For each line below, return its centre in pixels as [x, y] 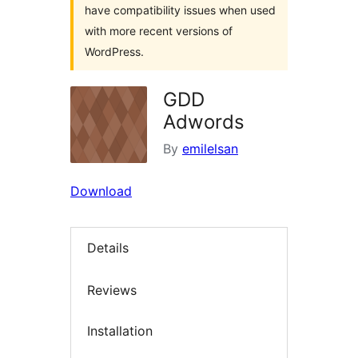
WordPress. [114, 52]
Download [101, 191]
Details [108, 248]
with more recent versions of [159, 31]
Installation [120, 331]
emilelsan [210, 149]
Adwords [204, 122]
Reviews [112, 290]
